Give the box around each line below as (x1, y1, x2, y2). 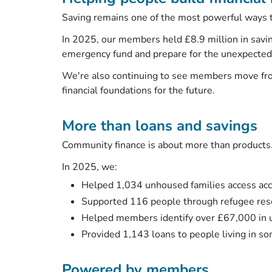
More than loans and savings (62, 115, 262, 135)
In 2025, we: (62, 160, 120, 174)
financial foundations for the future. (62, 83, 217, 97)
